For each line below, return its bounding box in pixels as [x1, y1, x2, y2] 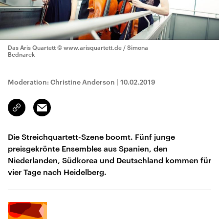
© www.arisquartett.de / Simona [57, 44, 148, 51]
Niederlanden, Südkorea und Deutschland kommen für [8, 155, 211, 165]
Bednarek [8, 51, 35, 58]
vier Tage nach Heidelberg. [8, 167, 107, 176]
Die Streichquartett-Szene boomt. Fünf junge [8, 132, 175, 141]
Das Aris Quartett [8, 44, 56, 51]
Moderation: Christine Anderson [8, 78, 115, 86]
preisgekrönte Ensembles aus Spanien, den [8, 144, 168, 153]
